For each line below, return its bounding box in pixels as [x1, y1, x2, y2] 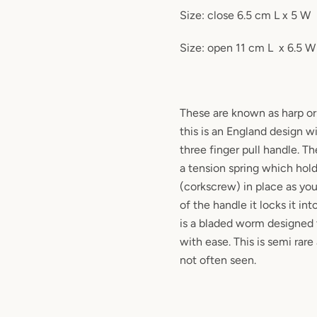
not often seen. [179, 253, 256, 267]
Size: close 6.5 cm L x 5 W [179, 8, 311, 22]
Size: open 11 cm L [179, 41, 273, 54]
